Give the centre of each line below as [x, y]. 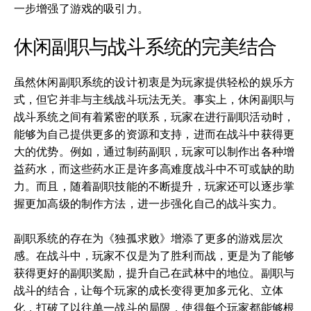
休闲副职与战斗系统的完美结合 [145, 47]
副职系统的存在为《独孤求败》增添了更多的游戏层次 [149, 238]
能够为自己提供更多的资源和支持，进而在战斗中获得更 [154, 134]
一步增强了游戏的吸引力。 [81, 9]
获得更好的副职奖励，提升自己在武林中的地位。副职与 [154, 273]
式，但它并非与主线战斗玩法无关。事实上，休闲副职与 [154, 100]
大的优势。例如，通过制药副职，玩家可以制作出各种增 [154, 152]
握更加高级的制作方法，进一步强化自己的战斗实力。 [149, 204]
